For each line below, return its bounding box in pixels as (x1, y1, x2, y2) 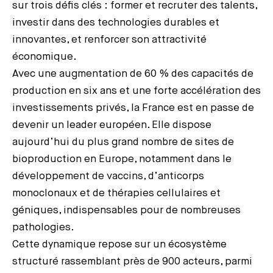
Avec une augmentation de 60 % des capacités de (12, 68, 253, 79)
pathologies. (12, 222, 74, 233)
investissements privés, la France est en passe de (12, 102, 254, 113)
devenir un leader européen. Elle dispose (12, 119, 211, 130)
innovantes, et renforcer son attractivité (12, 34, 207, 45)
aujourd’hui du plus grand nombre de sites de (12, 136, 234, 147)
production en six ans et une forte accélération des (12, 85, 261, 96)
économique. (12, 51, 77, 62)
